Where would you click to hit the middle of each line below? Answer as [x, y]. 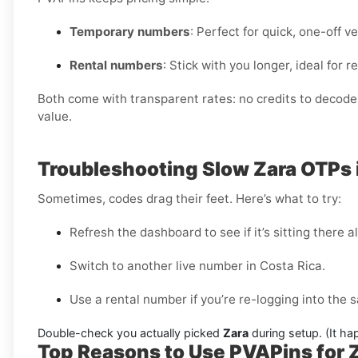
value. [55, 117]
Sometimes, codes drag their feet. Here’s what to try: [189, 199]
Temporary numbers [130, 32]
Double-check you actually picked [130, 333]
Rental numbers [116, 66]
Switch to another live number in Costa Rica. [197, 266]
